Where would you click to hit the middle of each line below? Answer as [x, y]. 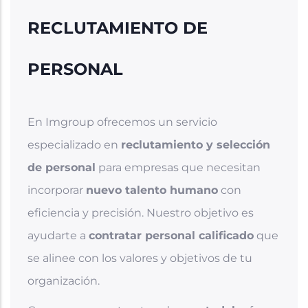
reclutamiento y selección [196, 144]
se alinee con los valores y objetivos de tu [140, 258]
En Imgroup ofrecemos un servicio [122, 122]
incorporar [57, 190]
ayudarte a [58, 235]
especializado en [74, 144]
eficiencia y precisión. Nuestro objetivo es [141, 212]
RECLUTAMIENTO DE [118, 27]
